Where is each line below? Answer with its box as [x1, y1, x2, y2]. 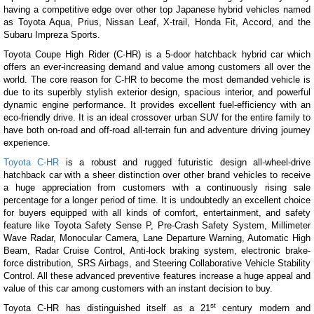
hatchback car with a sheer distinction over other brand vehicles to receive [4, 170, 310, 180]
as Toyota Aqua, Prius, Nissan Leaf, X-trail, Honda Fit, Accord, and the [4, 17, 310, 27]
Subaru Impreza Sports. [4, 29, 100, 40]
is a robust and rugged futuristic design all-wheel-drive [59, 157, 311, 168]
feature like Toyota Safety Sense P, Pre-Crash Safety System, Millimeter [4, 220, 310, 231]
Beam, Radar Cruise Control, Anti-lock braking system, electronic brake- [4, 245, 310, 256]
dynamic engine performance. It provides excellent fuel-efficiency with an [4, 100, 310, 110]
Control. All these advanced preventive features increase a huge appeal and [4, 271, 310, 281]
